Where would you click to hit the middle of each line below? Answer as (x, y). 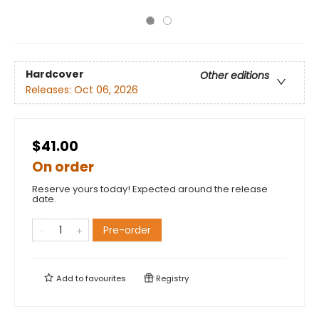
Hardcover (55, 74)
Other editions (235, 76)
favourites (106, 278)
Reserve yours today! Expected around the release (150, 189)
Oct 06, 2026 (106, 90)
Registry (171, 278)
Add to (70, 278)
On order (63, 167)
